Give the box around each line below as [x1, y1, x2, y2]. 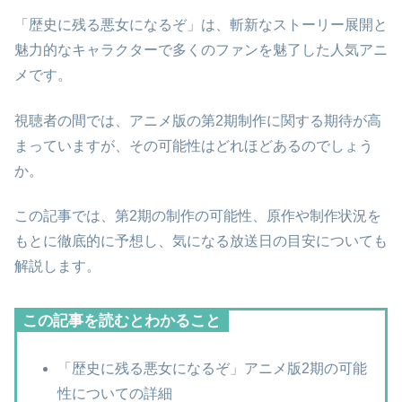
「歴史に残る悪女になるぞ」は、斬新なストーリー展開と [14, 17, 388, 33]
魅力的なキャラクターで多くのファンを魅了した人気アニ [14, 42, 388, 58]
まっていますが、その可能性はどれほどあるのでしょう [14, 137, 373, 153]
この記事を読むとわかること [22, 312, 221, 330]
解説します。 [14, 258, 100, 275]
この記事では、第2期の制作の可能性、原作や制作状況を [14, 208, 381, 224]
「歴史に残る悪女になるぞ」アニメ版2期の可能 [57, 361, 368, 377]
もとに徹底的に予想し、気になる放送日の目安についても [14, 233, 388, 249]
